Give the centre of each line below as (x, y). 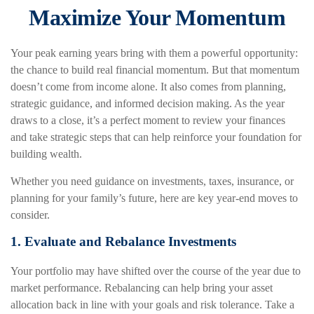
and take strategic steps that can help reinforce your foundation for (156, 137)
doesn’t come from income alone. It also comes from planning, (148, 87)
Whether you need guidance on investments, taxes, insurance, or (152, 181)
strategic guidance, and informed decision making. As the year (148, 103)
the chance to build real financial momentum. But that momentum (155, 70)
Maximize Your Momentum (157, 18)
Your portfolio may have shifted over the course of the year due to (156, 271)
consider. (30, 215)
